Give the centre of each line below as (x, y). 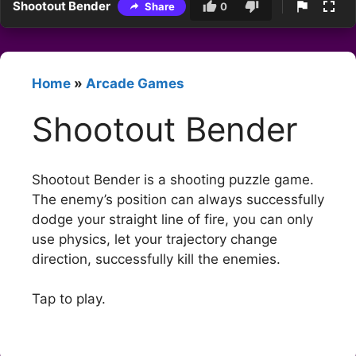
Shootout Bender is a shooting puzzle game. (173, 179)
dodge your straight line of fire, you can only (172, 219)
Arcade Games (135, 84)
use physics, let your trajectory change (155, 239)
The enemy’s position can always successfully (178, 199)
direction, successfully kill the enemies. (156, 259)
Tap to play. (69, 299)
